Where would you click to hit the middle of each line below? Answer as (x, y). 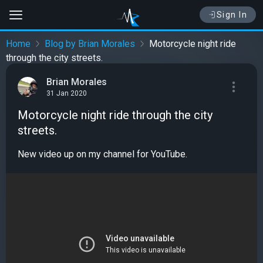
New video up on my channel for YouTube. (102, 154)
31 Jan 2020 (67, 94)
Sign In (232, 15)
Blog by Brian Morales (90, 44)
